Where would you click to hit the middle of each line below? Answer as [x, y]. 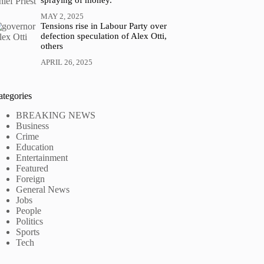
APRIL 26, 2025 [66, 62]
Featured [32, 168]
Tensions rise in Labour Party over [103, 26]
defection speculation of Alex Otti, [103, 36]
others [52, 46]
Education [35, 147]
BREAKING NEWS [56, 115]
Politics [30, 221]
